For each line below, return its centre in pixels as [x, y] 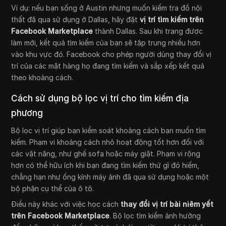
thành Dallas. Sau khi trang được [148, 31]
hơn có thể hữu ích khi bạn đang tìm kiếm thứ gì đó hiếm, [105, 165]
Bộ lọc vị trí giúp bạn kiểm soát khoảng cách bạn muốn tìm [109, 131]
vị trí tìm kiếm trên [172, 20]
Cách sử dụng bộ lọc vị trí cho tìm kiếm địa [100, 99]
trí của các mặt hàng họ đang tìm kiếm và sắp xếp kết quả [108, 66]
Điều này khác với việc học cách [66, 204]
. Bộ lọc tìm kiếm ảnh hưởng [155, 216]
